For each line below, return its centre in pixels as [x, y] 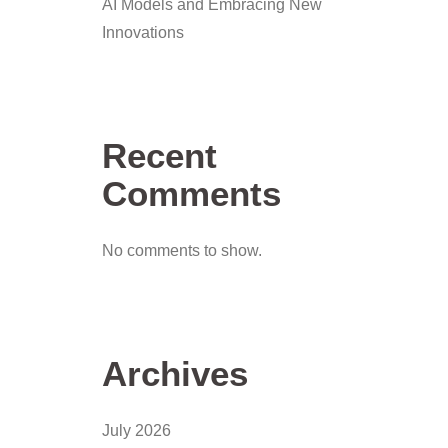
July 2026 [136, 430]
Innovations [143, 32]
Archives [175, 373]
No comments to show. [182, 250]
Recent [159, 155]
